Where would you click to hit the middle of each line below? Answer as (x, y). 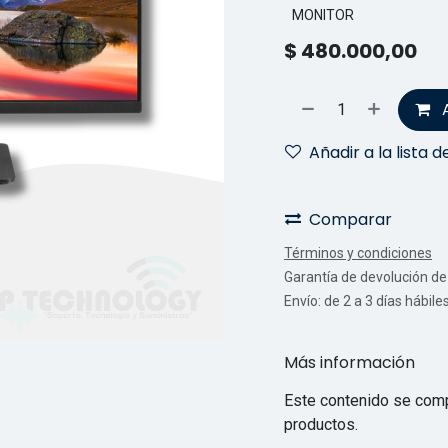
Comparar (350, 219)
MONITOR (323, 15)
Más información (349, 363)
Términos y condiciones (358, 252)
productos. (321, 424)
